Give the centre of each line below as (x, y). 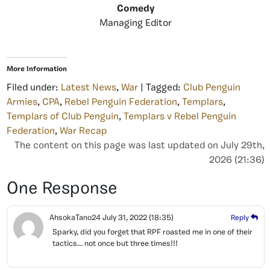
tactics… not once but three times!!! (115, 244)
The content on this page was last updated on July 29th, (140, 146)
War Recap (83, 131)
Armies (22, 102)
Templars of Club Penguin (63, 117)
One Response (62, 189)
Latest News (89, 88)
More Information (37, 69)
